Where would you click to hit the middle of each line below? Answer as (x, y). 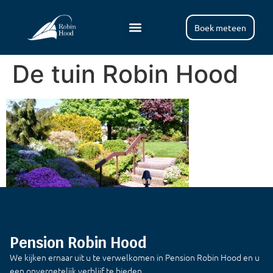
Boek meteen (220, 27)
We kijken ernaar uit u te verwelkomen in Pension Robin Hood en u (135, 257)
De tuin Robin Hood (125, 74)
